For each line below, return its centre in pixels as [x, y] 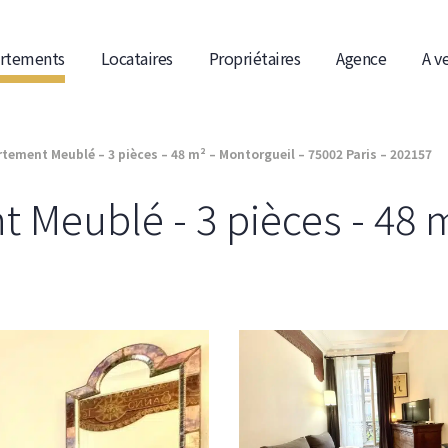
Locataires [136, 57]
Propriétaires [254, 57]
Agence [361, 57]
